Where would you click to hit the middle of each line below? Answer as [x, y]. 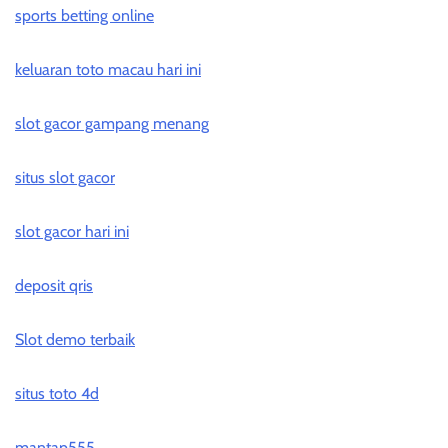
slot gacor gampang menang [112, 124]
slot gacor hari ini [72, 232]
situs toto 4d [57, 394]
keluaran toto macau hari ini [108, 70]
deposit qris [54, 286]
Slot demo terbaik [75, 340]
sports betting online [84, 16]
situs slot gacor [65, 178]
